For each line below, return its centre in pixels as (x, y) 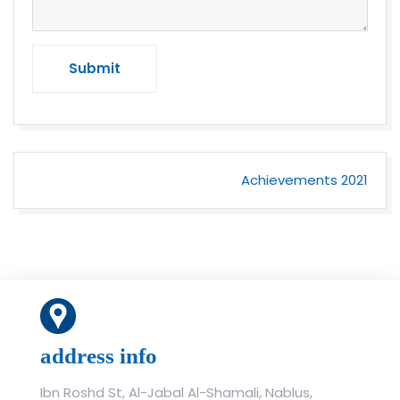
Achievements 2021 (304, 180)
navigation (81, 202)
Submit (95, 69)
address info (99, 356)
